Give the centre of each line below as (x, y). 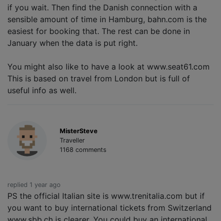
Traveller (72, 140)
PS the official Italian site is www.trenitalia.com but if (106, 196)
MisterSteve (78, 131)
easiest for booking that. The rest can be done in (99, 31)
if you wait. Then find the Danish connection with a (102, 8)
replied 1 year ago (34, 184)
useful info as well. (42, 91)
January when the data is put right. (73, 43)
